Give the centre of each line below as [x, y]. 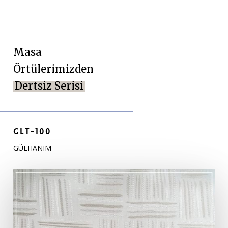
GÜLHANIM [32, 148]
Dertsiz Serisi [49, 86]
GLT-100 [32, 132]
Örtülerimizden [53, 69]
